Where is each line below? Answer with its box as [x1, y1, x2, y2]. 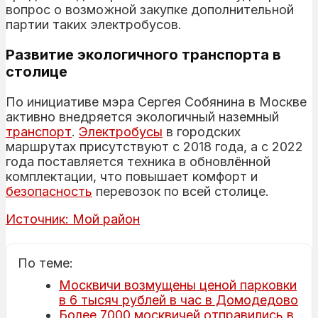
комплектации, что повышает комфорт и [6, 168, 258, 184]
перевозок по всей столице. [92, 183, 269, 199]
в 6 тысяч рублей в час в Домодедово [59, 292, 298, 307]
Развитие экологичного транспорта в [6, 45, 281, 63]
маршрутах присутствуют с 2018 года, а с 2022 [6, 138, 303, 154]
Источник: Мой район [6, 211, 140, 226]
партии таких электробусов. [6, 16, 182, 32]
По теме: [18, 255, 73, 270]
